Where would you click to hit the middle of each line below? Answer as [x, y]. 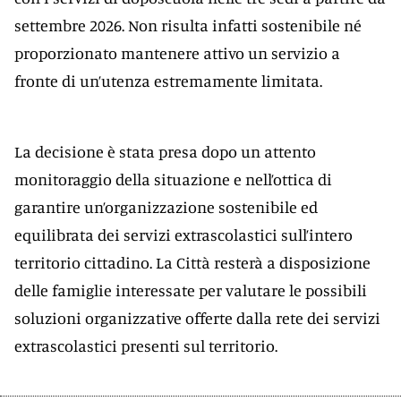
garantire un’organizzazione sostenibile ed [166, 207]
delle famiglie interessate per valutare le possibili [191, 290]
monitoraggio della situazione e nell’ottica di [173, 179]
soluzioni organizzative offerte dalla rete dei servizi [197, 318]
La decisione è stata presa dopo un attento [165, 151]
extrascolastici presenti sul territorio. [146, 346]
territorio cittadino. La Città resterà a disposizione [192, 262]
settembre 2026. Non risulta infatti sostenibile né [188, 25]
